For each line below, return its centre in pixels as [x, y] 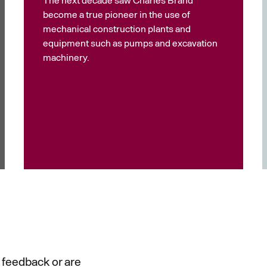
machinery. [66, 57]
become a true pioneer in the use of [117, 14]
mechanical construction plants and [117, 29]
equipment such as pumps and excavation [130, 43]
